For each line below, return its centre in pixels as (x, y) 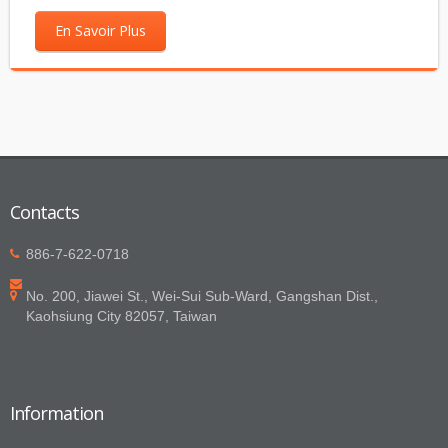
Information (56, 413)
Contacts (44, 212)
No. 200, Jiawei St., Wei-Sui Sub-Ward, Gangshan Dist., (202, 296)
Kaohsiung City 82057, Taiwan (121, 316)
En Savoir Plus (100, 31)
